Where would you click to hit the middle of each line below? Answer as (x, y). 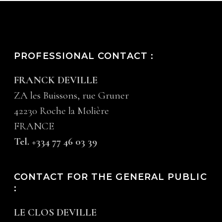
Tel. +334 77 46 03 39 (56, 141)
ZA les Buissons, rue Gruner (72, 95)
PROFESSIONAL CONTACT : (84, 56)
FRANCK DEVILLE (56, 80)
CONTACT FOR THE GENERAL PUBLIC (111, 177)
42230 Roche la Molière (62, 111)
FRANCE (34, 126)
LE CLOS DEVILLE (55, 212)
